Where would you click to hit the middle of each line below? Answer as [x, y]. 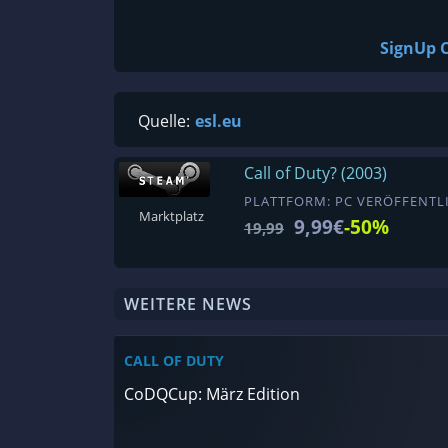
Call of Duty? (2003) [315, 173]
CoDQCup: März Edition [212, 394]
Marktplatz [171, 216]
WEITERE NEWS [188, 304]
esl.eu [218, 121]
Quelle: [166, 121]
